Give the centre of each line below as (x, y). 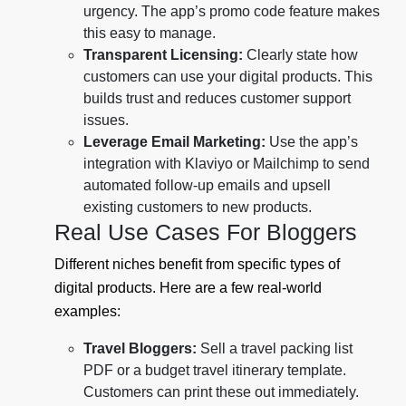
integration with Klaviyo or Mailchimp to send (227, 164)
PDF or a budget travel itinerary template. (215, 371)
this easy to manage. (150, 34)
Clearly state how (300, 55)
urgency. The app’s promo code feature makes (232, 12)
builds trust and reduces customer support (217, 99)
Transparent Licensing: (163, 55)
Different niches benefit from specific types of (197, 265)
